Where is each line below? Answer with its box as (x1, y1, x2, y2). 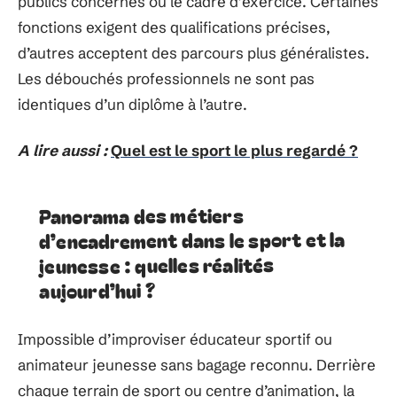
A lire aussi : (18, 140, 107, 160)
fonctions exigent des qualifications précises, (18, 18, 331, 36)
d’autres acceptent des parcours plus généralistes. (18, 43, 370, 62)
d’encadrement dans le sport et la (38, 223, 346, 254)
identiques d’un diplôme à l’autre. (18, 95, 247, 113)
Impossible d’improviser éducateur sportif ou (18, 329, 332, 348)
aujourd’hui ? (39, 274, 156, 304)
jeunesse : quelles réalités (38, 248, 275, 279)
